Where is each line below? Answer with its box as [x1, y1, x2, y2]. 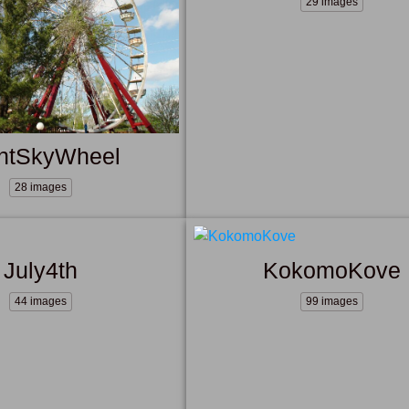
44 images [15, 294, 68, 308]
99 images [305, 294, 358, 308]
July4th [4, 257, 79, 283]
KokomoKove [262, 257, 401, 283]
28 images [15, 180, 68, 194]
